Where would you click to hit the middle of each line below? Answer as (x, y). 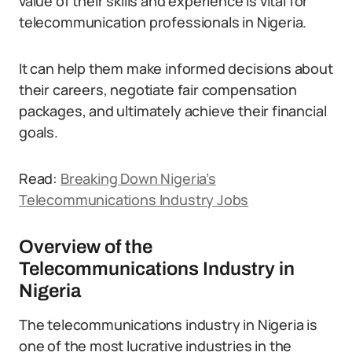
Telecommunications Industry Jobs (134, 200)
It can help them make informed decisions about (176, 68)
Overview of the (86, 247)
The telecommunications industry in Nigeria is (168, 324)
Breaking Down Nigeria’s (138, 178)
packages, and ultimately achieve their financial (173, 111)
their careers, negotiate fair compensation (158, 90)
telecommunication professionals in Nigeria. (163, 22)
